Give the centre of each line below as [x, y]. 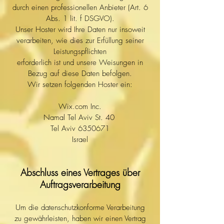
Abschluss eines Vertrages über [80, 172]
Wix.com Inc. [80, 106]
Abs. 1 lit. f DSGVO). [80, 18]
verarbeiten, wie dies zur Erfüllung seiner [80, 40]
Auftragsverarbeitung [80, 184]
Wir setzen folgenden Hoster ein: [80, 84]
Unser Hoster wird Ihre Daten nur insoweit [80, 29]
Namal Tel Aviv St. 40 [80, 117]
